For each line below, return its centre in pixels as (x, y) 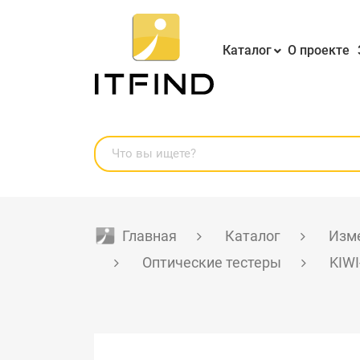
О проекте (319, 50)
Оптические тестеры (212, 263)
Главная (149, 236)
